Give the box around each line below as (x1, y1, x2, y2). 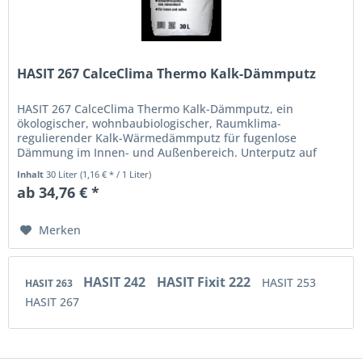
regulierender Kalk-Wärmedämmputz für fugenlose (17, 130, 297, 146)
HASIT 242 (83, 272, 149, 291)
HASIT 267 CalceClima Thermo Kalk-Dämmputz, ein (17, 101, 294, 117)
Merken (39, 222, 82, 238)
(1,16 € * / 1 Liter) (80, 168, 152, 181)
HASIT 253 (262, 274, 316, 290)
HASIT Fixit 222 (157, 272, 254, 291)
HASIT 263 (25, 276, 75, 290)
